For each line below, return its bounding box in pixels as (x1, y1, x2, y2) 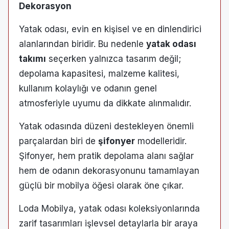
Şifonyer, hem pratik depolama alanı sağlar (19, 150, 194, 161)
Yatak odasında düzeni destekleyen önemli (19, 121, 194, 131)
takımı (19, 53, 46, 64)
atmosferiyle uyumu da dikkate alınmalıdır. (19, 98, 191, 108)
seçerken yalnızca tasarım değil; (46, 53, 181, 64)
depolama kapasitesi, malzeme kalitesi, (19, 68, 179, 79)
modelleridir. (135, 135, 187, 146)
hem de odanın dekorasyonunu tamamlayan (19, 165, 199, 176)
